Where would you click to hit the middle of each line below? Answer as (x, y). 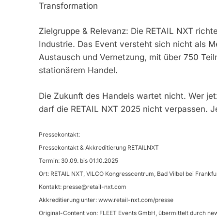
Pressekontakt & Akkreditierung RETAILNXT (99, 148)
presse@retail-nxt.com (94, 187)
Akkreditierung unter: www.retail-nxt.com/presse (106, 200)
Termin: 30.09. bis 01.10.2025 (78, 161)
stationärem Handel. (78, 70)
